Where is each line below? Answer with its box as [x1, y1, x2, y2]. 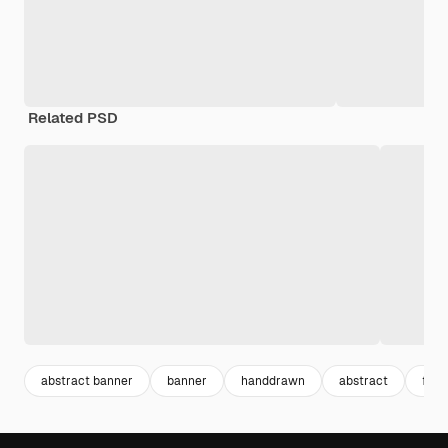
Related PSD [28, 108, 118, 127]
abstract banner [41, 372, 133, 389]
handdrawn [241, 372, 305, 389]
